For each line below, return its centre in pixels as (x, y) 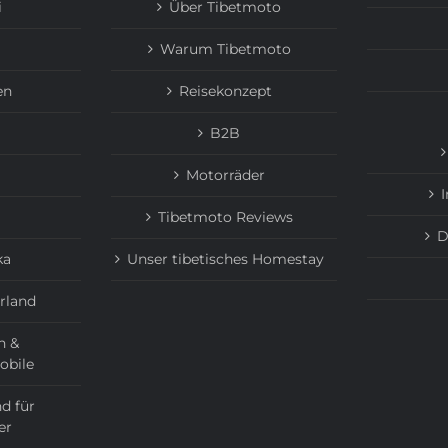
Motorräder (225, 175)
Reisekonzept (225, 91)
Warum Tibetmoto (225, 49)
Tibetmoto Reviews (225, 217)
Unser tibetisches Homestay (225, 259)
